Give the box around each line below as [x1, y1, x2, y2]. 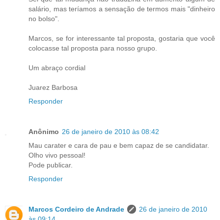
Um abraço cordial [28, 63, 85, 72]
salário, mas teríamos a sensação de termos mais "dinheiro [28, 4, 215, 13]
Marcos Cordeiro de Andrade [28, 205, 124, 213]
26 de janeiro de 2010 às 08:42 [62, 127, 159, 136]
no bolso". [28, 14, 59, 23]
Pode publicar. [28, 161, 73, 169]
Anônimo [28, 127, 59, 136]
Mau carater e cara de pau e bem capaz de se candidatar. [28, 141, 209, 149]
